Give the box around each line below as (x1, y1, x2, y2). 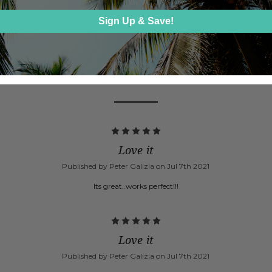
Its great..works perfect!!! (93, 182, 178, 191)
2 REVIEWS (101, 71, 171, 87)
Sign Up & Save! (98, 15, 174, 26)
